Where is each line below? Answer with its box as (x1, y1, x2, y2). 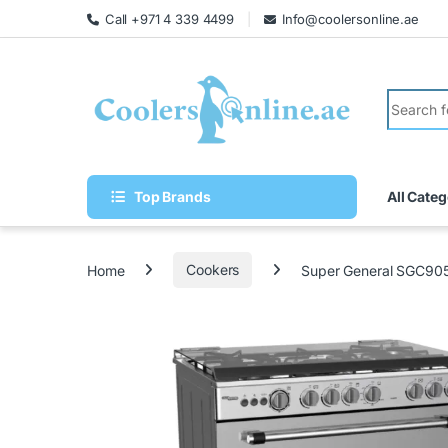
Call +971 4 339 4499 (104, 10, 235, 27)
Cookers (186, 261, 240, 279)
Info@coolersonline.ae (281, 10, 419, 27)
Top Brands (133, 187, 211, 205)
